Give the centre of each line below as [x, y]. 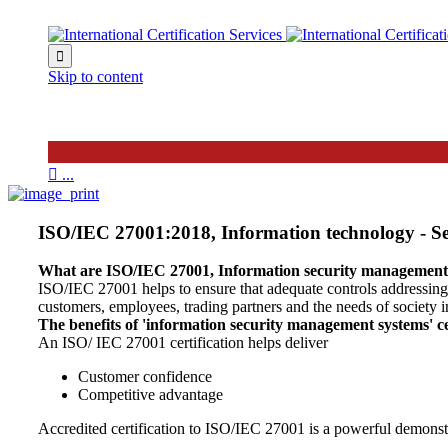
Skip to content [95, 76]
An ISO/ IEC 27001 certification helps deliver [183, 343]
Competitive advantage [150, 395]
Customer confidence [145, 377]
